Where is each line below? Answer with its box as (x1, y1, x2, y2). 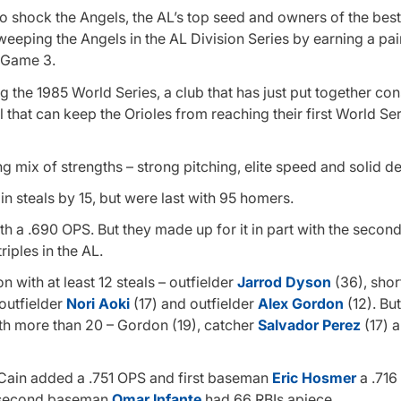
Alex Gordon (258, 294, 344, 313)
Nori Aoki (66, 294, 130, 313)
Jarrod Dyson (237, 273, 331, 292)
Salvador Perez (258, 316, 361, 335)
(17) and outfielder (130, 294, 258, 313)
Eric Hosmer (272, 369, 356, 388)
